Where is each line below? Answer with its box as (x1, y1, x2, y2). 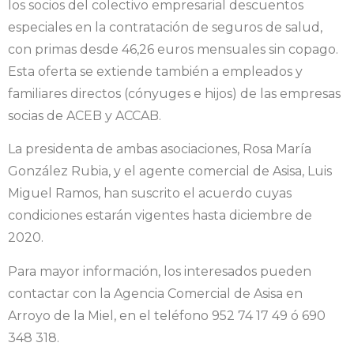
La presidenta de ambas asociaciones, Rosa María (8, 141, 311, 157)
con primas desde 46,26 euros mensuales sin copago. (8, 41, 338, 57)
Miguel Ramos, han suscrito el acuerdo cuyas (8, 186, 292, 201)
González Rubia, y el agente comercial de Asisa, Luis (8, 164, 332, 179)
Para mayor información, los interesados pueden (8, 263, 311, 279)
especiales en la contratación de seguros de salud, (8, 19, 322, 35)
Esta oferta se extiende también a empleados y (8, 63, 303, 79)
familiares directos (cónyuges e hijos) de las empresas (8, 85, 341, 101)
